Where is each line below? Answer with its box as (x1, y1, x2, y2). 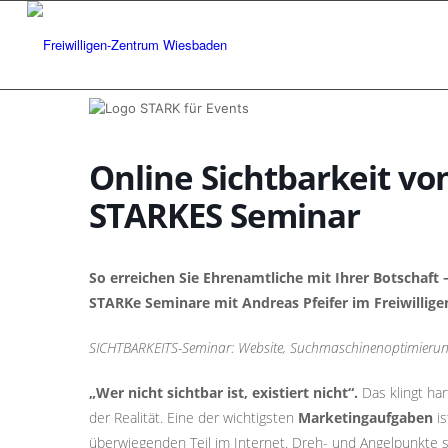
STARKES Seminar (89, 193, 360, 238)
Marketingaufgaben (298, 408, 433, 427)
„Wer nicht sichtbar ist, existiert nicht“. (89, 383, 358, 402)
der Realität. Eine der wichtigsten (89, 408, 298, 427)
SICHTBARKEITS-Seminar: (89, 338, 238, 357)
